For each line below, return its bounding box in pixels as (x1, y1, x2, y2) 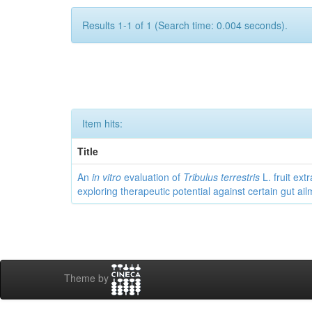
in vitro (92, 170, 122, 184)
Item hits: (82, 116, 123, 130)
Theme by (64, 271, 111, 286)
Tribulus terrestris (183, 170, 260, 184)
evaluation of (121, 170, 184, 184)
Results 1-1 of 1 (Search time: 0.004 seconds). (82, 18, 288, 32)
